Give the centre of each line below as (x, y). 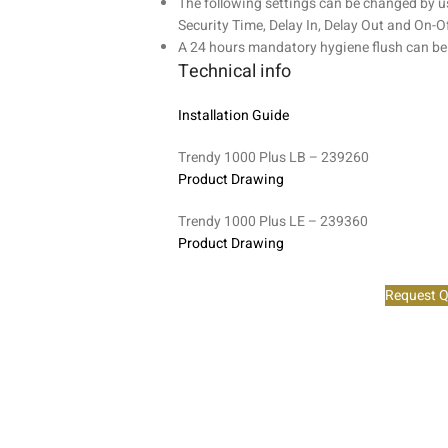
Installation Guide (233, 115)
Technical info (234, 71)
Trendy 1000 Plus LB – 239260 (273, 157)
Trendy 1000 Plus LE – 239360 (272, 221)
